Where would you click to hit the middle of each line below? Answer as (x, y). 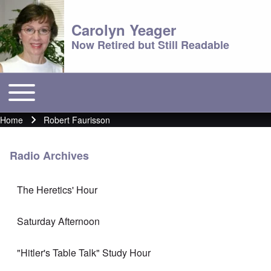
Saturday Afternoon (58, 221)
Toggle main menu (44, 86)
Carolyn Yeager (124, 30)
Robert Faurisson (77, 120)
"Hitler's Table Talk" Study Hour (84, 252)
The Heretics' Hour (57, 189)
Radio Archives (49, 155)
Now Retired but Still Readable (150, 45)
